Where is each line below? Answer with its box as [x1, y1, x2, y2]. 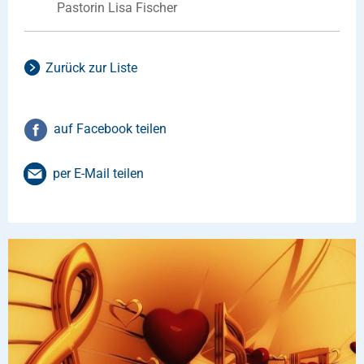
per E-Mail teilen [53, 166, 144, 182]
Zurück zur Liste [45, 60, 137, 76]
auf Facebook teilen [54, 121, 167, 137]
